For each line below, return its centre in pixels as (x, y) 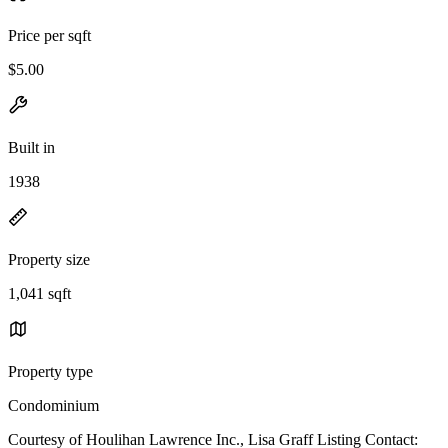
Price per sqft (49, 35)
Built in (31, 147)
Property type (50, 371)
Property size (49, 259)
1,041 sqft (39, 293)
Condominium (53, 405)
